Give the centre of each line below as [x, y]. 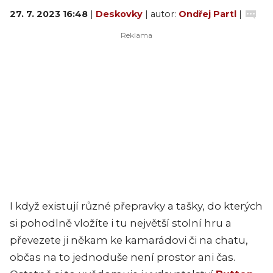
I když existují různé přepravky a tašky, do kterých [136, 206]
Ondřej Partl [207, 14]
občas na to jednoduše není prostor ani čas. [122, 257]
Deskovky [120, 14]
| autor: [162, 14]
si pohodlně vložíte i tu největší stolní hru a [121, 223]
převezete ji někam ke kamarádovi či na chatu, [129, 240]
